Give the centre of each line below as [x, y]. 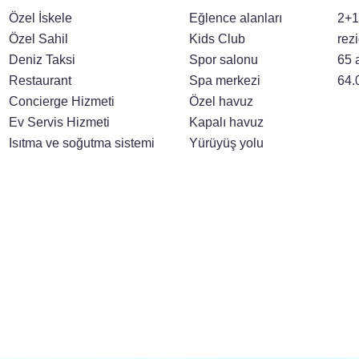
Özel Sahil [38, 38]
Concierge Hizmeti [61, 101]
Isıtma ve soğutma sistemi [81, 143]
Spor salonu [224, 59]
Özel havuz [222, 101]
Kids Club [218, 38]
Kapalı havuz [227, 122]
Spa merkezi [225, 80]
